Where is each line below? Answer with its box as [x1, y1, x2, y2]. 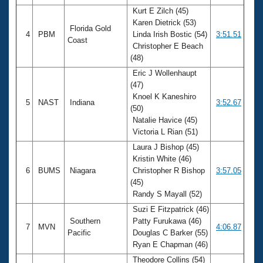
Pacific [68, 228, 93, 237]
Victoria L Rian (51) [130, 127, 200, 136]
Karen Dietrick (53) [130, 18, 196, 27]
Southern [68, 216, 100, 225]
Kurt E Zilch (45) [130, 6, 188, 15]
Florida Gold [68, 23, 111, 33]
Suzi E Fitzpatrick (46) [130, 204, 209, 214]
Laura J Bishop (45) [130, 142, 199, 151]
